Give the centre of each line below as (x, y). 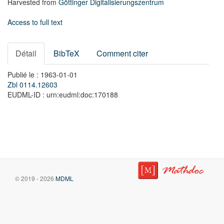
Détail (26, 53)
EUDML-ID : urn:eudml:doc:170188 (63, 94)
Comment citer (122, 53)
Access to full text (35, 22)
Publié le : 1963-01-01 (42, 74)
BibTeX (66, 53)
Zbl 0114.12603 (32, 84)
